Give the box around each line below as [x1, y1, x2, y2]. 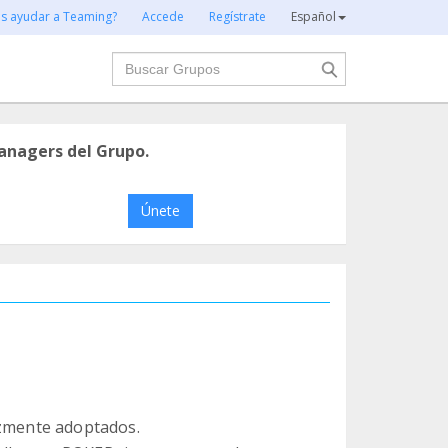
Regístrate [209, 8, 266, 25]
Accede [142, 8, 184, 25]
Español [291, 8, 336, 25]
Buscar [110, 51, 164, 73]
